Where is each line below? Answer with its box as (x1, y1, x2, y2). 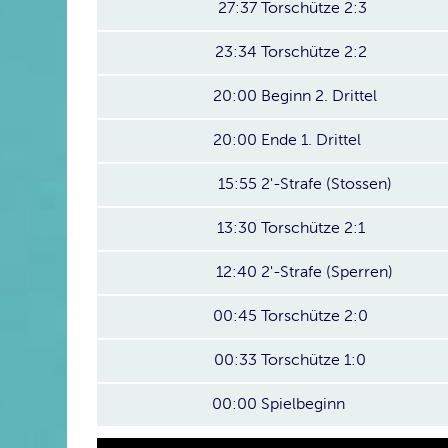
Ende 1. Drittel (261, 131, 361, 149)
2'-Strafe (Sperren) (261, 263, 393, 281)
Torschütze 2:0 (261, 307, 368, 325)
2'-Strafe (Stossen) (261, 175, 392, 193)
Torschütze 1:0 (261, 351, 366, 369)
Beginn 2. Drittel (261, 87, 377, 105)
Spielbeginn (261, 395, 345, 413)
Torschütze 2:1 (261, 219, 365, 237)
